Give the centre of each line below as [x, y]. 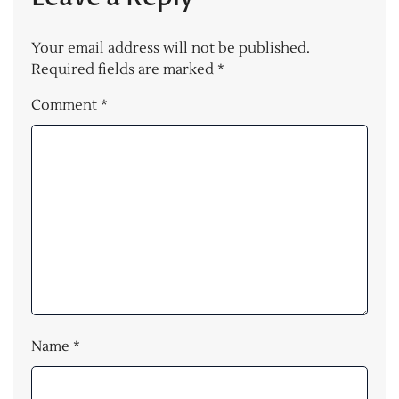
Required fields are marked [124, 70]
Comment [66, 106]
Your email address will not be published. [171, 49]
